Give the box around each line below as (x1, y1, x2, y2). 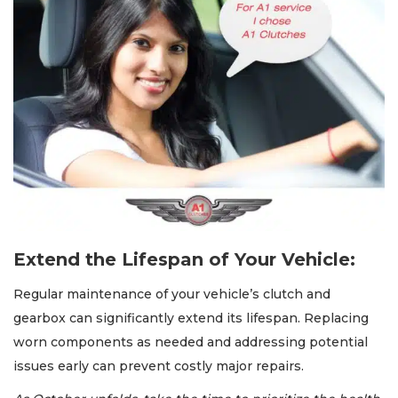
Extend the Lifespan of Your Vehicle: (13, 248, 355, 270)
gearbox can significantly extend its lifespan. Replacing (13, 309, 369, 326)
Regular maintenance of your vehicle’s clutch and (13, 285, 330, 302)
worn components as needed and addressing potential (13, 333, 368, 350)
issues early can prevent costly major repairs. (13, 357, 304, 374)
